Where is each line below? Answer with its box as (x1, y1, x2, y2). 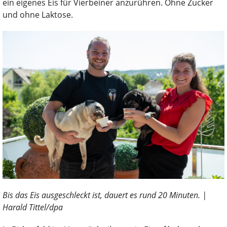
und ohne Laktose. (3, 9, 73, 20)
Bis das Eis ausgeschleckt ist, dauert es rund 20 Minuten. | (3, 189, 207, 201)
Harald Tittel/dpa (3, 201, 63, 213)
